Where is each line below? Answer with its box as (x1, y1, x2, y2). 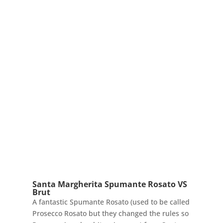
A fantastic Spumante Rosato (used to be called (32, 197, 190, 207)
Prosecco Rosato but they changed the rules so (32, 209, 189, 219)
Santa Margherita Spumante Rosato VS (32, 179, 187, 190)
